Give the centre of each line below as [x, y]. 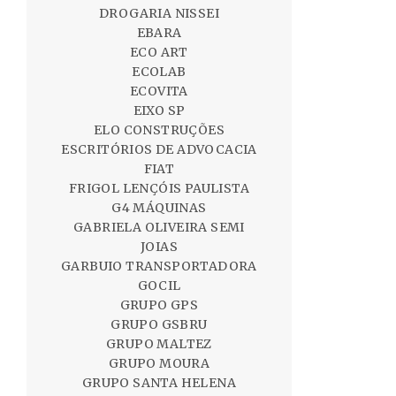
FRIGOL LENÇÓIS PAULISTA [159, 188]
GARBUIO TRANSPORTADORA [159, 266]
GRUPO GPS [159, 305]
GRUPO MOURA [159, 363]
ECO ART [159, 52]
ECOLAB [159, 72]
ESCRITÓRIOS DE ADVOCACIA [159, 149]
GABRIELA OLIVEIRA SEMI [159, 227]
